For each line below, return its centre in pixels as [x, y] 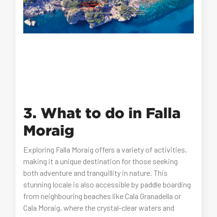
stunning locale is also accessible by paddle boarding [107, 184]
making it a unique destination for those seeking [101, 161]
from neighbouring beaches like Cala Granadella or [102, 196]
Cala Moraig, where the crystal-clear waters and [99, 207]
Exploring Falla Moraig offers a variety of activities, [105, 149]
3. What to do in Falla [102, 112]
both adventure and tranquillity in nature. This [96, 172]
